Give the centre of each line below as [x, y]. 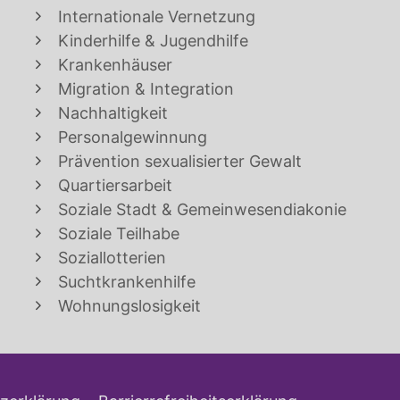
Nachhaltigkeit [113, 113]
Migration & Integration [146, 89]
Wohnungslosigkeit [129, 306]
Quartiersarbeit [115, 186]
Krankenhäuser [115, 65]
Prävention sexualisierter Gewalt [180, 162]
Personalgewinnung [133, 137]
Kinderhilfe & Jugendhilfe [153, 41]
